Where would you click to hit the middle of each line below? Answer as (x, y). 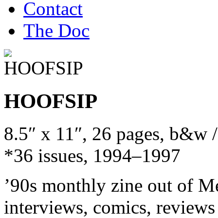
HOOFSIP (51, 100)
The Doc (56, 30)
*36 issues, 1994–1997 (92, 155)
